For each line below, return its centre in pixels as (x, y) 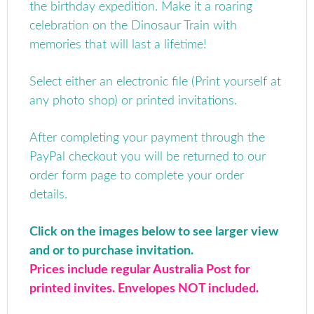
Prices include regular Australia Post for (140, 269)
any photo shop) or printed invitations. (134, 101)
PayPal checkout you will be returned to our (148, 157)
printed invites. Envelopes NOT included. (144, 288)
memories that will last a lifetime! (118, 45)
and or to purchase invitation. (112, 251)
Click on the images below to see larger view (154, 232)
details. (49, 194)
